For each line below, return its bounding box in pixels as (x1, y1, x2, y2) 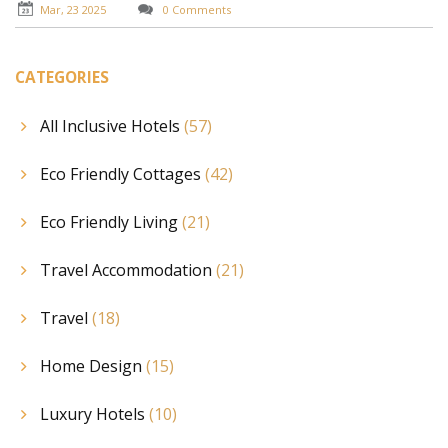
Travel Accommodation (40, 258, 216, 281)
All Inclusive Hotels (40, 114, 184, 137)
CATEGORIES (15, 67, 109, 89)
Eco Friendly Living (40, 210, 182, 233)
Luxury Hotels (40, 402, 149, 425)
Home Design (40, 354, 146, 377)
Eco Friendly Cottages (40, 162, 205, 185)
